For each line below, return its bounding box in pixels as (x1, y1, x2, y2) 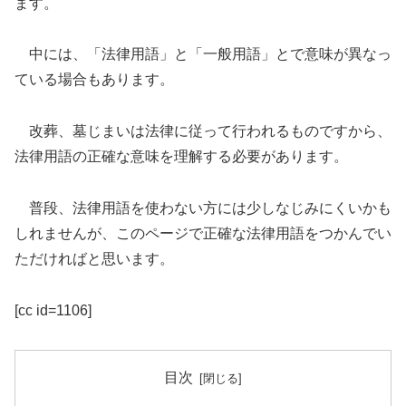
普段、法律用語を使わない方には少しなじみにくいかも (14, 199, 391, 216)
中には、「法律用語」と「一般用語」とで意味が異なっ (14, 46, 391, 63)
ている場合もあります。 (14, 72, 174, 88)
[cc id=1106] (14, 302, 92, 318)
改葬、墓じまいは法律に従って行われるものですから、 (14, 123, 391, 140)
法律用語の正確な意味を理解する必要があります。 (14, 149, 348, 165)
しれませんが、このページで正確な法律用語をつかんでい (14, 225, 391, 241)
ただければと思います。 (14, 250, 174, 266)
